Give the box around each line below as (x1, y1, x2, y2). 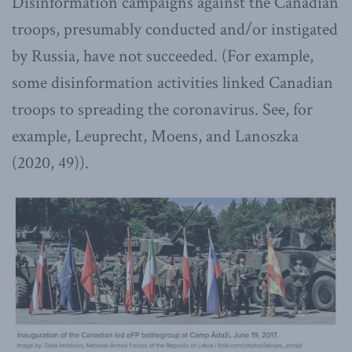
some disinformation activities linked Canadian (12, 71, 333, 95)
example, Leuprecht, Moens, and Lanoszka (12, 125, 299, 148)
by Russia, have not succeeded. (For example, (12, 45, 313, 68)
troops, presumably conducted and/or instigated (12, 18, 338, 42)
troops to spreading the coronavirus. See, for (12, 98, 313, 122)
